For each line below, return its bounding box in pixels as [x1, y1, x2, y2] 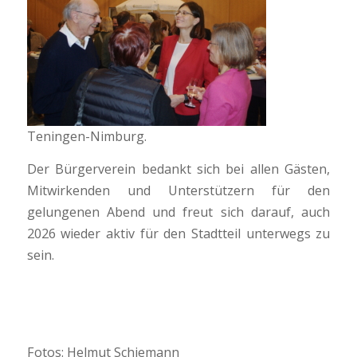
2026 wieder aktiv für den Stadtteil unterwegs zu [26, 225, 331, 243]
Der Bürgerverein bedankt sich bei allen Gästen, [26, 160, 331, 178]
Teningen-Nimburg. [26, 127, 147, 146]
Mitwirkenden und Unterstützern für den [26, 182, 331, 200]
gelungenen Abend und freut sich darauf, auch [26, 203, 331, 222]
